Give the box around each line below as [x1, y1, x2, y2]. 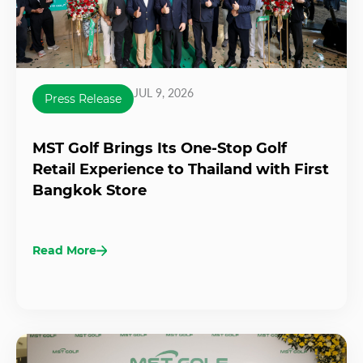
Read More [32, 243, 96, 258]
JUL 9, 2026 [134, 86, 194, 100]
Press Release [45, 92, 122, 107]
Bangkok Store [32, 181, 147, 200]
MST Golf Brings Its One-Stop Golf [32, 139, 287, 158]
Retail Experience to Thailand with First [32, 160, 329, 179]
